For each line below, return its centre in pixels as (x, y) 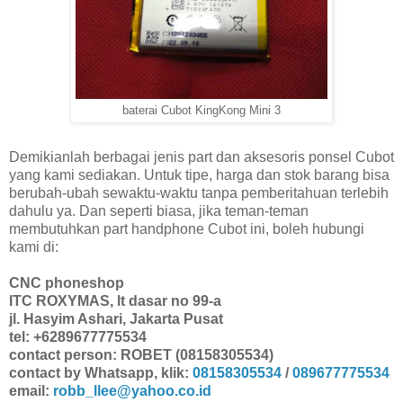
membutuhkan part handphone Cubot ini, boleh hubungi (187, 228)
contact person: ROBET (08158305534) (141, 354)
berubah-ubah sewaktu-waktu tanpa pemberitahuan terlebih (199, 193)
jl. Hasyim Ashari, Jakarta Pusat (116, 318)
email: (31, 390)
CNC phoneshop (67, 282)
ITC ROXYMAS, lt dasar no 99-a (115, 300)
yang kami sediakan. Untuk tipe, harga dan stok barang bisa (199, 175)
